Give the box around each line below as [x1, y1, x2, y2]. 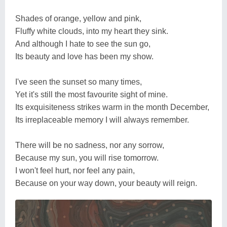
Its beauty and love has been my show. [15, 52, 154, 61]
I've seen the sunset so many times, [15, 77, 142, 86]
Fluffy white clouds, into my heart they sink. [15, 26, 168, 35]
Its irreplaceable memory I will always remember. [15, 115, 189, 124]
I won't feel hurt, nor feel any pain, [15, 166, 135, 175]
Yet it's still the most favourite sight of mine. [15, 90, 168, 99]
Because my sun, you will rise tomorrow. [15, 153, 159, 162]
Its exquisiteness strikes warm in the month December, [15, 102, 209, 111]
